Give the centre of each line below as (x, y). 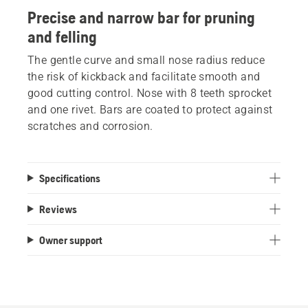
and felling (62, 36)
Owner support (70, 240)
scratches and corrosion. (90, 126)
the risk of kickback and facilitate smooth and (144, 76)
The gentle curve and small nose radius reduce (146, 60)
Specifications (69, 178)
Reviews (58, 209)
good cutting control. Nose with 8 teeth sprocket (150, 93)
